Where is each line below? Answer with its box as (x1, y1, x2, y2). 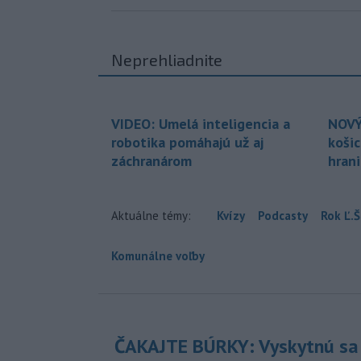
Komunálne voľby (111, 248, 205, 264)
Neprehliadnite (111, 50, 222, 70)
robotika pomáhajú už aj (111, 133, 263, 152)
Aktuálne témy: (111, 208, 191, 224)
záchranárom (111, 151, 192, 171)
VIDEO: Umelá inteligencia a (111, 114, 290, 134)
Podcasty (258, 208, 308, 224)
